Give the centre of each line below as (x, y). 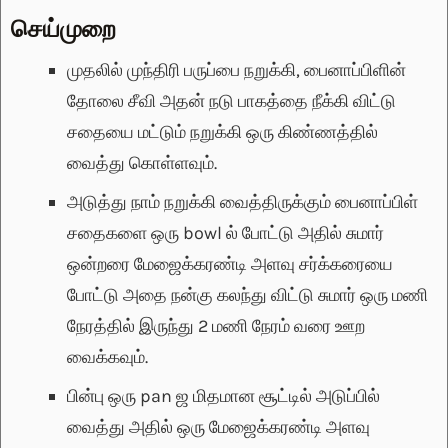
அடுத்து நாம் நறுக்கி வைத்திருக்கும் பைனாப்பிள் (242, 202)
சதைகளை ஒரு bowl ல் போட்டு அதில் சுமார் (225, 233)
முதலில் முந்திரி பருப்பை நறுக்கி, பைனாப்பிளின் (236, 70)
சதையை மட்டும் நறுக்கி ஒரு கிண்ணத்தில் (222, 132)
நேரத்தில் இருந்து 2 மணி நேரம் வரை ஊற (216, 326)
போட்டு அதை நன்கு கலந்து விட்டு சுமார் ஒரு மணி (247, 295)
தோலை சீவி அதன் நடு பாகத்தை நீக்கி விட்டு (231, 101)
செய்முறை (63, 27)
